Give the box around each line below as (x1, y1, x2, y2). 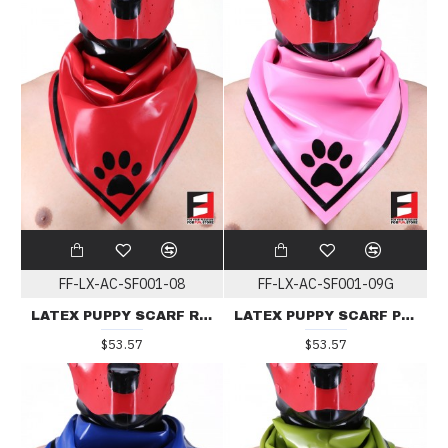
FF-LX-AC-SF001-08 (58, 275, 185, 294)
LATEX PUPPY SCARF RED (198, 309, 212, 324)
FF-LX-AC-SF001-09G (257, 275, 394, 294)
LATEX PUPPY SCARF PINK (401, 309, 415, 324)
